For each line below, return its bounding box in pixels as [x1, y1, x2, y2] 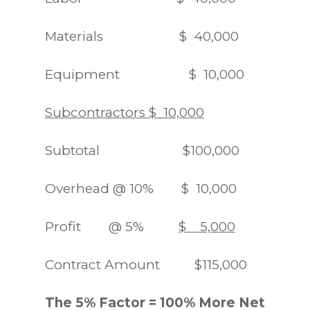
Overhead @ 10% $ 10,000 [44, 180, 237, 197]
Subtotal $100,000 [44, 142, 239, 158]
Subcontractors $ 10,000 [44, 104, 204, 120]
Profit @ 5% [44, 218, 179, 235]
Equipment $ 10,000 [44, 66, 244, 82]
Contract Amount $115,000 [44, 256, 247, 273]
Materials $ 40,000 [44, 28, 239, 44]
